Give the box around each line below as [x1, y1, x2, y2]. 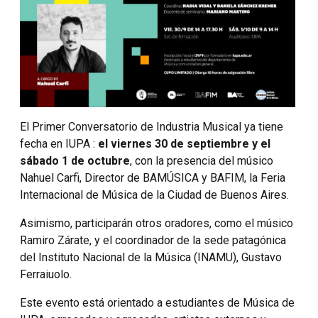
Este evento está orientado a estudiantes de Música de [20, 296, 295, 310]
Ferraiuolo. [20, 268, 72, 282]
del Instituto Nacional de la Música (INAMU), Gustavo [20, 251, 282, 265]
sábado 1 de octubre [20, 154, 130, 168]
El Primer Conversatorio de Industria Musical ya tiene [20, 120, 283, 134]
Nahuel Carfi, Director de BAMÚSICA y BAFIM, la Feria [20, 171, 285, 185]
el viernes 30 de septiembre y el [98, 137, 270, 151]
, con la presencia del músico [130, 154, 273, 168]
